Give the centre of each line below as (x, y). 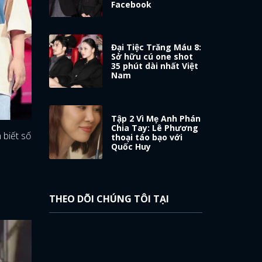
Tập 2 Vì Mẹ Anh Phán (156, 119)
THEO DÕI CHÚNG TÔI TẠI (109, 199)
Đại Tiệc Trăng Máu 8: (156, 47)
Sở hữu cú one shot (152, 57)
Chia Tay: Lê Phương (155, 128)
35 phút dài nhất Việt (155, 66)
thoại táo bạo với (147, 137)
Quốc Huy (131, 147)
